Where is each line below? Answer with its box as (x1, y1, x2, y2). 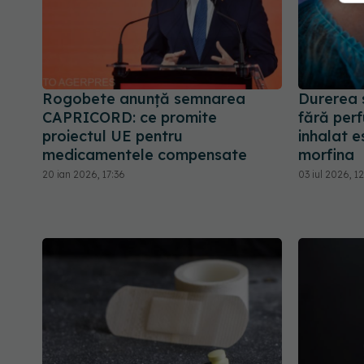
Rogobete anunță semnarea (42, 89, 245, 108)
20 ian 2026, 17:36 (42, 167, 125, 180)
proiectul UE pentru (42, 126, 183, 145)
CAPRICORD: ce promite (42, 107, 217, 127)
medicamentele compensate (42, 145, 247, 164)
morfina (298, 145, 354, 164)
